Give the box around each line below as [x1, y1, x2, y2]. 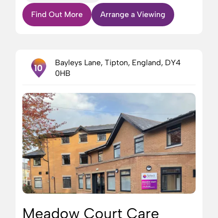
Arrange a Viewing [100, 10, 165, 19]
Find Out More [31, 10, 83, 19]
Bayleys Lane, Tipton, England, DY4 [54, 58, 181, 67]
